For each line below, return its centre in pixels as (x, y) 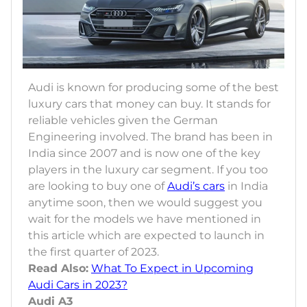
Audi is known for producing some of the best (153, 87)
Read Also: (58, 268)
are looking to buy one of (98, 186)
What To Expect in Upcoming (172, 268)
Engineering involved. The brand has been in (150, 136)
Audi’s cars (196, 186)
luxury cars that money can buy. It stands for (149, 103)
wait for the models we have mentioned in (145, 219)
